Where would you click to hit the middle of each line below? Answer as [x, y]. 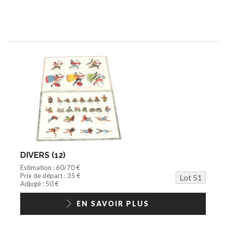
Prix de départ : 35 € [50, 175]
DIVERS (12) [43, 155]
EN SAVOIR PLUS [113, 203]
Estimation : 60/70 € [50, 167]
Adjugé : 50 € [40, 183]
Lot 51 [191, 177]
